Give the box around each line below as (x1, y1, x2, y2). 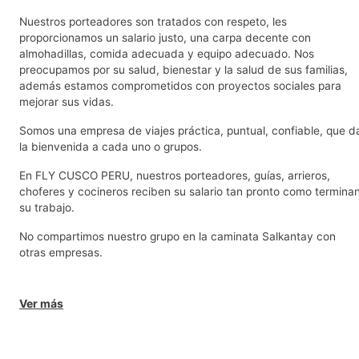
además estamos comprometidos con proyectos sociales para (19, 79, 341, 92)
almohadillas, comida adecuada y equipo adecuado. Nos (19, 46, 314, 60)
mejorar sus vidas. (19, 95, 114, 108)
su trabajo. (19, 200, 75, 214)
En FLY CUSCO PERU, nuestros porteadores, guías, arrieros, (19, 168, 330, 182)
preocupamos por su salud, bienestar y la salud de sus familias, (19, 63, 348, 76)
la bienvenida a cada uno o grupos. (19, 139, 202, 153)
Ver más (19, 296, 63, 311)
